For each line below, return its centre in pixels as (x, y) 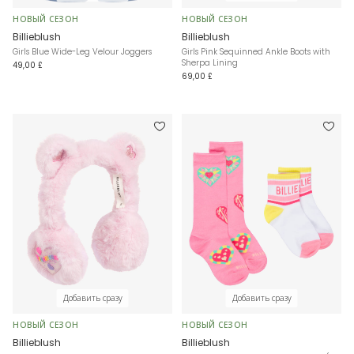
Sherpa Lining (210, 63)
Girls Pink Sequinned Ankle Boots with (256, 52)
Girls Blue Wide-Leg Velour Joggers (82, 52)
